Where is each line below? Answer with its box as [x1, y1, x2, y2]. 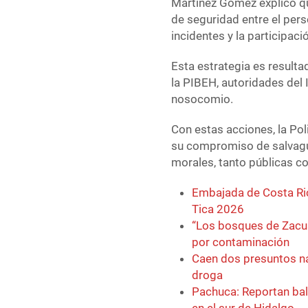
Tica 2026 [192, 202, 245, 217]
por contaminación [192, 235, 290, 250]
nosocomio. [171, 92, 234, 107]
